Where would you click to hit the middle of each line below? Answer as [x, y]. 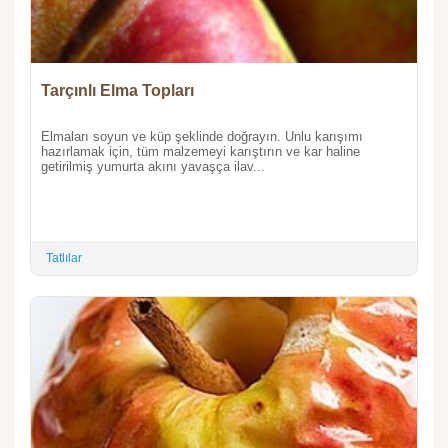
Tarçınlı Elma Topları [117, 90]
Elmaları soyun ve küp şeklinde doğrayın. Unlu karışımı [202, 136]
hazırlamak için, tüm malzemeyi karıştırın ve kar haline [200, 151]
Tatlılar [64, 257]
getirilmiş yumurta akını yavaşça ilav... [153, 166]
